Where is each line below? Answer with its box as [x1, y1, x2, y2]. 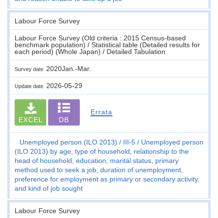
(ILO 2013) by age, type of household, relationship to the [15, 147, 189, 155]
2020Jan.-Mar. [46, 64, 91, 73]
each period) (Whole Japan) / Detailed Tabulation [15, 47, 165, 55]
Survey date [15, 66, 46, 72]
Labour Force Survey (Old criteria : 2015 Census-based [15, 34, 186, 42]
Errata [90, 108, 112, 116]
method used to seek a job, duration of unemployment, [15, 165, 183, 174]
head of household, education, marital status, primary [15, 156, 179, 164]
